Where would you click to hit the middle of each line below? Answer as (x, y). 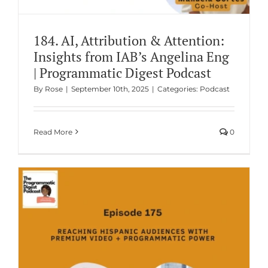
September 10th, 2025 (110, 89)
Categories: (178, 89)
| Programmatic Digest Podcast (122, 72)
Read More (53, 132)
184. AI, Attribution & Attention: (129, 40)
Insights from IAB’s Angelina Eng (131, 56)
